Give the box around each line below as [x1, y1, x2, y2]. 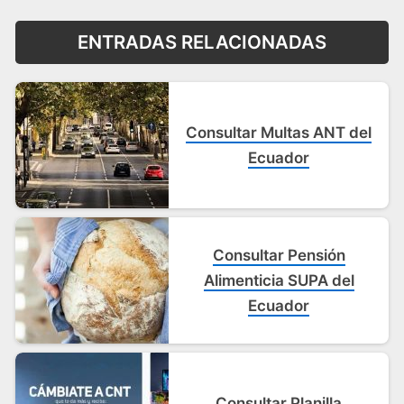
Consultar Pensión [212, 246, 345, 265]
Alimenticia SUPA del [203, 271, 354, 290]
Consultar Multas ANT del [186, 124, 372, 142]
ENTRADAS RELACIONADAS [78, 31, 326, 54]
